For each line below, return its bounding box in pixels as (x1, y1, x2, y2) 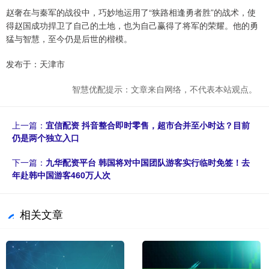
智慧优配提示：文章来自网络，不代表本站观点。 (72, 83, 257, 95)
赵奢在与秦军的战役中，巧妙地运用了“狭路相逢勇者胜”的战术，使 (6, 6, 256, 19)
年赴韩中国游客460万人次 (12, 169, 110, 181)
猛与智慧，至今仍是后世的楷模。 (6, 32, 132, 45)
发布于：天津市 (6, 58, 65, 70)
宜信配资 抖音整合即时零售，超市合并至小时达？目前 (46, 119, 250, 131)
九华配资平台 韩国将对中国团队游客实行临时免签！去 (46, 156, 250, 169)
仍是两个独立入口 (12, 131, 79, 144)
